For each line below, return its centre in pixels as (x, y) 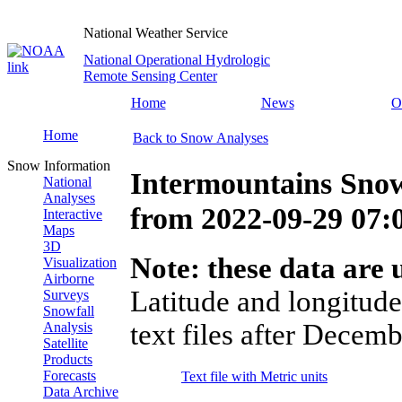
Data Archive (81, 392)
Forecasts (70, 376)
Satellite (66, 343)
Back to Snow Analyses (201, 138)
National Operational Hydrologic (177, 60)
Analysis (68, 327)
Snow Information (59, 166)
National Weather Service (156, 33)
